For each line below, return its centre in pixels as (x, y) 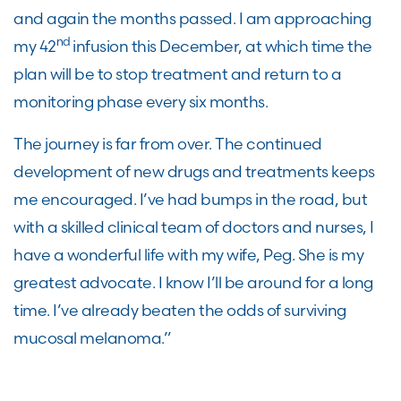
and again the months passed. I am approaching (192, 18)
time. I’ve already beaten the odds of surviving (180, 310)
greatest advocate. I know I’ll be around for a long (193, 282)
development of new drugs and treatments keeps (194, 171)
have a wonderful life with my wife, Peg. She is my (188, 255)
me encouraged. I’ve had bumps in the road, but (190, 199)
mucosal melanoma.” (92, 338)
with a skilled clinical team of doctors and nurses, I (194, 227)
